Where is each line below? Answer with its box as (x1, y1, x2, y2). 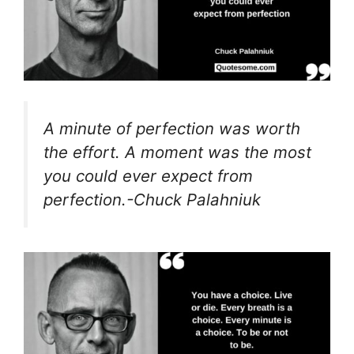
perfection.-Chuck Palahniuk (43, 189, 261, 209)
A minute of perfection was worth (43, 118, 300, 138)
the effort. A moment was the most (43, 141, 311, 162)
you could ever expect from (43, 165, 253, 186)
